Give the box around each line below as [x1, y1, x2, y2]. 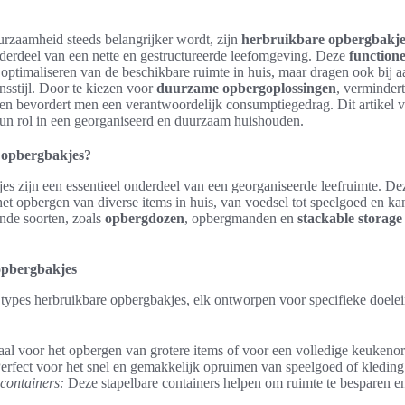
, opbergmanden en [184, 211, 297, 226]
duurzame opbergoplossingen [156, 80, 336, 96]
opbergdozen [105, 211, 184, 226]
